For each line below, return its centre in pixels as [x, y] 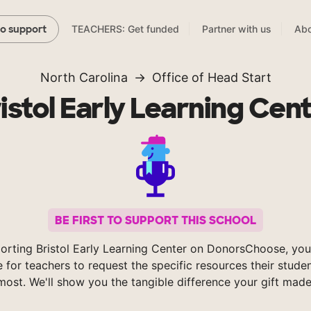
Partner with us [237, 29]
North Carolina [84, 78]
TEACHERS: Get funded [125, 29]
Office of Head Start [211, 78]
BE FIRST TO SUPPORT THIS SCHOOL [155, 220]
